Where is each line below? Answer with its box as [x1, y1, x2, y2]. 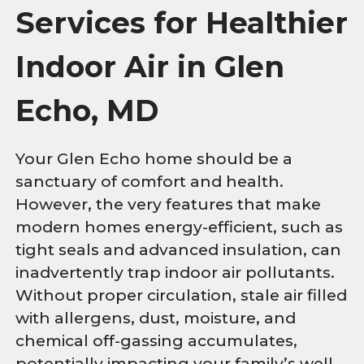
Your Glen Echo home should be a [15, 149, 293, 168]
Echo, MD [15, 92, 159, 128]
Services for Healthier [15, 4, 349, 41]
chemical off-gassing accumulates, [15, 331, 298, 350]
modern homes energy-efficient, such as [15, 217, 344, 236]
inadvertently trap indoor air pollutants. [15, 262, 336, 282]
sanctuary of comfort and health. [15, 171, 284, 191]
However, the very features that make [15, 194, 322, 214]
